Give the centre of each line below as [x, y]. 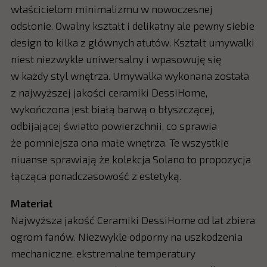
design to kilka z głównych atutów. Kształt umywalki [132, 43]
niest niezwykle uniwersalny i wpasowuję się [116, 59]
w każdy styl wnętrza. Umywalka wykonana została [130, 76]
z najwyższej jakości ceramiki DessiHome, [109, 93]
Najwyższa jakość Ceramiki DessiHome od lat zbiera [133, 220]
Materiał [31, 203]
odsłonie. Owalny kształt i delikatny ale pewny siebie [132, 26]
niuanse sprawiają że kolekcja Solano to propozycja [131, 159]
